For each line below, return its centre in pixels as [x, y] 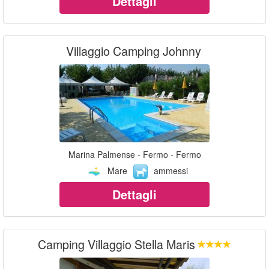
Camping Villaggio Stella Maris [116, 244]
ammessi [171, 170]
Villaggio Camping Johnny [133, 50]
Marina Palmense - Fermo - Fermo [134, 154]
